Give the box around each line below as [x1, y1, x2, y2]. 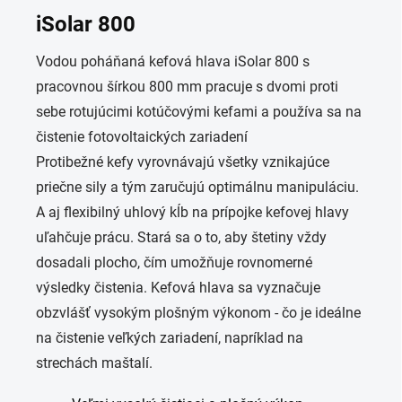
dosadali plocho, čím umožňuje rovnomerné [36, 254, 312, 272]
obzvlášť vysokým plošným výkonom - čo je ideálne [36, 304, 361, 322]
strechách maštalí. [36, 354, 153, 372]
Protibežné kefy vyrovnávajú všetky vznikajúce [36, 153, 329, 171]
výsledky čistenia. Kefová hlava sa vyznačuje [36, 279, 320, 297]
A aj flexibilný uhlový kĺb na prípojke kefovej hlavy [36, 204, 349, 222]
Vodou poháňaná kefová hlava [36, 53, 231, 71]
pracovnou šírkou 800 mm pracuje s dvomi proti [36, 78, 338, 96]
